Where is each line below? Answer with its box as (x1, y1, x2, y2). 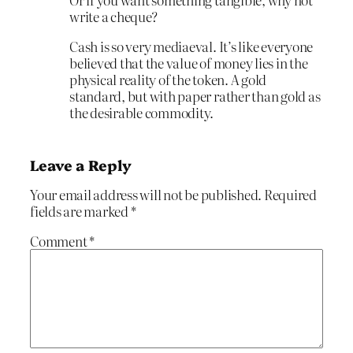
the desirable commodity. (69, 102, 214, 122)
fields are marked (30, 201, 131, 221)
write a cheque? (69, 6, 158, 26)
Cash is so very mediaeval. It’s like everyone (69, 35, 314, 56)
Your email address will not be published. (30, 184, 262, 205)
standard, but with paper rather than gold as (69, 85, 321, 106)
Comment (30, 230, 90, 251)
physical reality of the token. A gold (69, 69, 267, 89)
